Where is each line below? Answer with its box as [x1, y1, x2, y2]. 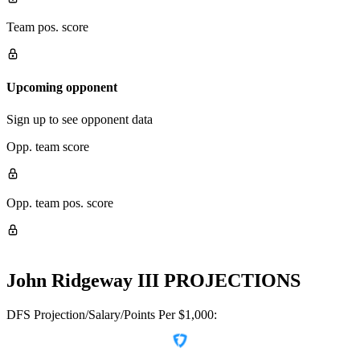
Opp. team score [6, 139, 89, 153]
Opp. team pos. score [6, 195, 113, 210]
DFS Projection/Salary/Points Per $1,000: [6, 307, 217, 321]
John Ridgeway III [6, 269, 159, 291]
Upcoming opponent [6, 80, 117, 95]
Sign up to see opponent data [6, 112, 153, 126]
